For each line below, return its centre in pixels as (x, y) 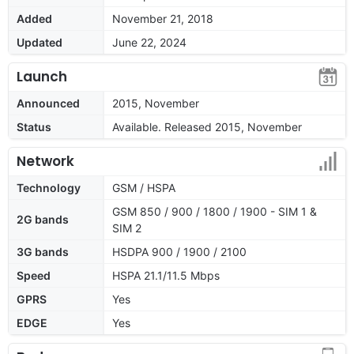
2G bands (43, 219)
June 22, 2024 (149, 42)
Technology (49, 187)
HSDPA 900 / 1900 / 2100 (179, 251)
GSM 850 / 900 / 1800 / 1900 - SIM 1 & (215, 211)
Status (34, 126)
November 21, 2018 (163, 18)
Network (45, 161)
